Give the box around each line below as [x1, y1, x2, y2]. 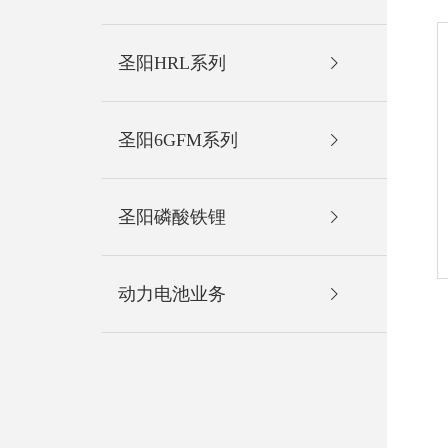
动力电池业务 [118, 283, 226, 304]
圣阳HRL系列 [118, 52, 226, 73]
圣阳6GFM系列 [118, 129, 238, 150]
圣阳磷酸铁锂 [118, 206, 226, 227]
